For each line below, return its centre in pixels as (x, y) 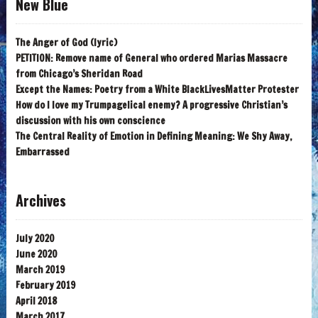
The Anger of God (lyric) (66, 43)
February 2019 (45, 286)
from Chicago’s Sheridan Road (79, 74)
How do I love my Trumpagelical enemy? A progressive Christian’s (151, 105)
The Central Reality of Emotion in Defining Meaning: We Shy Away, (153, 137)
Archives (40, 201)
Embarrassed (42, 152)
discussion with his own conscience (90, 121)
